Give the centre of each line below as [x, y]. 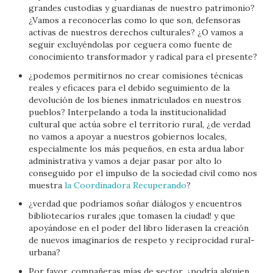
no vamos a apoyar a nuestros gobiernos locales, [128, 136]
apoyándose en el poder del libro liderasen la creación [139, 228]
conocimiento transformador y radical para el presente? [143, 57]
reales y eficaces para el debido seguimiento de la [129, 87]
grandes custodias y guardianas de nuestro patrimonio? [142, 8]
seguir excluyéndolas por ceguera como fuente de [131, 44]
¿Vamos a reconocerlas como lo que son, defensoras [135, 20]
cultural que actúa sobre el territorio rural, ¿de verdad [140, 124]
